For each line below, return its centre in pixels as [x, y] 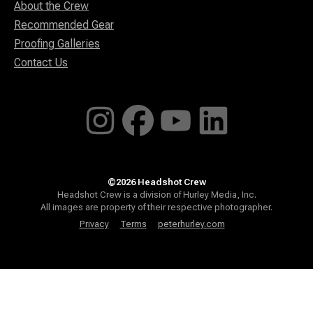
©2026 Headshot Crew [156, 182]
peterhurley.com [191, 224]
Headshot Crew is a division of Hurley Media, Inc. [156, 194]
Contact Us [41, 63]
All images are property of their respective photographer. [156, 207]
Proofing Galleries [57, 44]
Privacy [94, 224]
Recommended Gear [64, 25]
